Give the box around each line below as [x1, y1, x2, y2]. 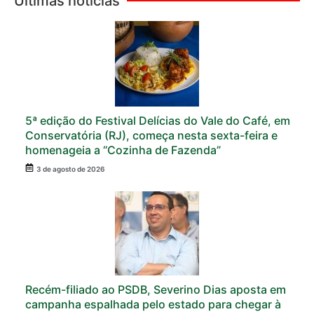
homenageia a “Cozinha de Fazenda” [25, 142, 221, 157]
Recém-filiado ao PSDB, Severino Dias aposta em [25, 282, 286, 296]
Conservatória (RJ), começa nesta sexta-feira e [25, 128, 278, 142]
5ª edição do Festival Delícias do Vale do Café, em [25, 113, 290, 128]
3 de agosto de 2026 [36, 164, 104, 173]
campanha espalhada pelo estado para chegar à [25, 296, 281, 311]
